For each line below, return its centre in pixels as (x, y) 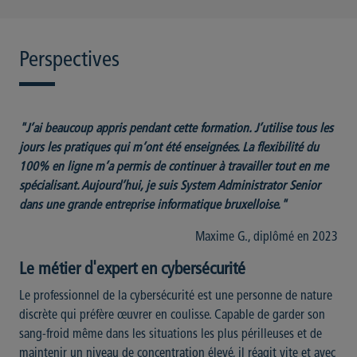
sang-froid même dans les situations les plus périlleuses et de (171, 335)
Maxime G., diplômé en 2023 (267, 238)
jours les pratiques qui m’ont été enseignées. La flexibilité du (169, 149)
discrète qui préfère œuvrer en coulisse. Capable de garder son (172, 316)
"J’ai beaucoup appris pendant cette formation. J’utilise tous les (176, 129)
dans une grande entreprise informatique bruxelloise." (153, 206)
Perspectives (69, 61)
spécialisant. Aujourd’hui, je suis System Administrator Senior (170, 187)
